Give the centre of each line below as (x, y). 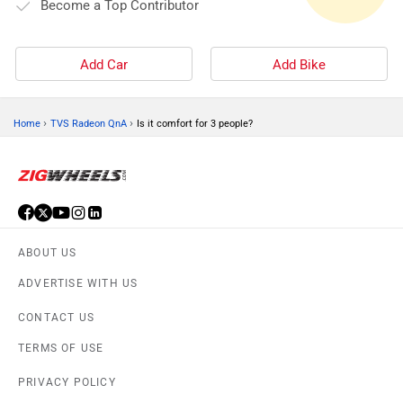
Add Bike (299, 64)
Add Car (104, 64)
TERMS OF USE (61, 348)
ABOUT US (48, 252)
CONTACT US (56, 317)
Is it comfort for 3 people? (195, 123)
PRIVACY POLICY (67, 382)
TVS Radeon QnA (89, 123)
